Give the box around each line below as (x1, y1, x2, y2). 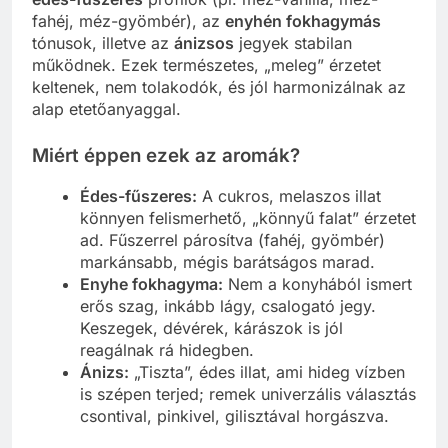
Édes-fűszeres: (80, 186, 197, 207)
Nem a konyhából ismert (223, 274, 412, 295)
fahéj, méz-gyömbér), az (32, 10, 225, 31)
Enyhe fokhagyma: (80, 274, 223, 295)
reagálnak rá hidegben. (80, 340, 254, 361)
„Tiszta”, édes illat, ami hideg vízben (129, 362, 405, 383)
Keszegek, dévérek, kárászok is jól (80, 318, 343, 339)
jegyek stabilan (234, 32, 352, 53)
